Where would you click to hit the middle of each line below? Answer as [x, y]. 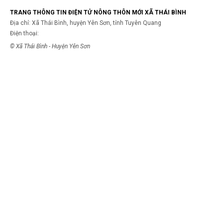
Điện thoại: [24, 33]
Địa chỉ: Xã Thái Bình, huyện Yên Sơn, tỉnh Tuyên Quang [86, 23]
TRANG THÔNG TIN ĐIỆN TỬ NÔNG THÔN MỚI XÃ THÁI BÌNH [98, 12]
